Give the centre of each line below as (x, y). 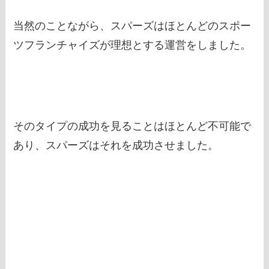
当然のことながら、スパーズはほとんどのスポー (132, 26)
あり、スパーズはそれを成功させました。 (116, 146)
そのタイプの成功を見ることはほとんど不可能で (132, 126)
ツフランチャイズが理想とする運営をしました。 (132, 45)
